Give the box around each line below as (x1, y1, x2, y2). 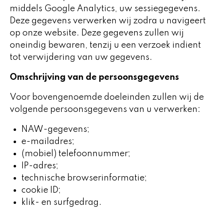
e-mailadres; (21, 137, 74, 146)
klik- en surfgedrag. (21, 198, 102, 207)
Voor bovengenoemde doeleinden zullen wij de (10, 93, 204, 102)
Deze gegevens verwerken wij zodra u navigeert (10, 17, 206, 25)
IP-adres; (21, 162, 58, 170)
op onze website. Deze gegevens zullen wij (10, 29, 184, 37)
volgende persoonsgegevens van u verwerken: (10, 105, 200, 114)
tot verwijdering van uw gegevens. (10, 53, 152, 62)
